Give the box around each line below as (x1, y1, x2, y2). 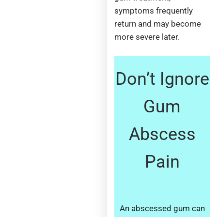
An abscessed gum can (119, 203, 205, 214)
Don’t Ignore (115, 69, 209, 90)
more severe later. (114, 31, 180, 42)
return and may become (114, 18, 201, 29)
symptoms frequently (114, 5, 193, 15)
